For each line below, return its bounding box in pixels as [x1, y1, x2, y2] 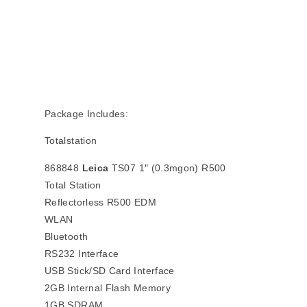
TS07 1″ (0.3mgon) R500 [108, 162, 226, 174]
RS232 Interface [45, 248, 119, 260]
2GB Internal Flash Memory [45, 282, 171, 294]
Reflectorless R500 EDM [45, 197, 156, 208]
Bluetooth [45, 231, 88, 243]
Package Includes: [45, 108, 129, 120]
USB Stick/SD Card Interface [45, 265, 175, 277]
